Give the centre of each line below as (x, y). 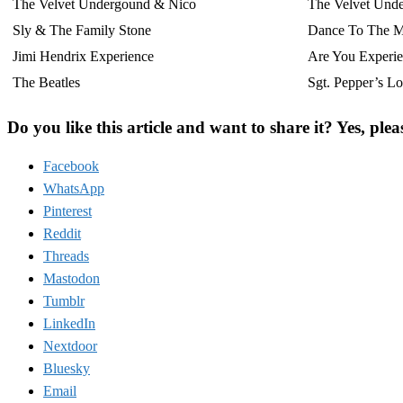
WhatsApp (74, 189)
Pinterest (67, 211)
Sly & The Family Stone (82, 30)
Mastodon (72, 279)
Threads (66, 256)
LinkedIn (69, 324)
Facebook (71, 166)
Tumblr (64, 301)
